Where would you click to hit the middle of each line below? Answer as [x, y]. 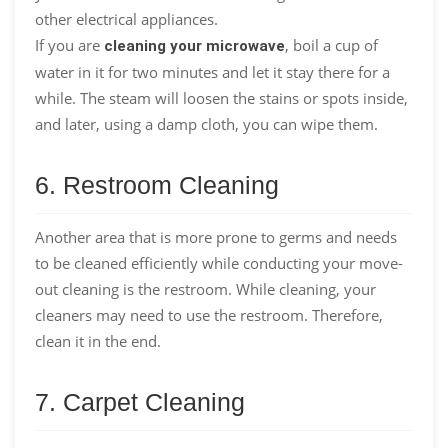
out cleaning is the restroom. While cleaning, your [205, 288]
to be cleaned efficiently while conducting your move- [219, 262]
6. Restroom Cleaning [157, 184]
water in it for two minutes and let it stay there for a [212, 71]
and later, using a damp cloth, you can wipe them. [206, 123]
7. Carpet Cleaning [140, 401]
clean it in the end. [98, 340]
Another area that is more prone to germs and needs [216, 236]
